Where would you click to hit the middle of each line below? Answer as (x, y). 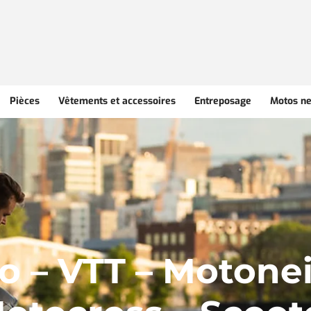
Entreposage (223, 101)
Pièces (25, 101)
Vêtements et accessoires (117, 101)
